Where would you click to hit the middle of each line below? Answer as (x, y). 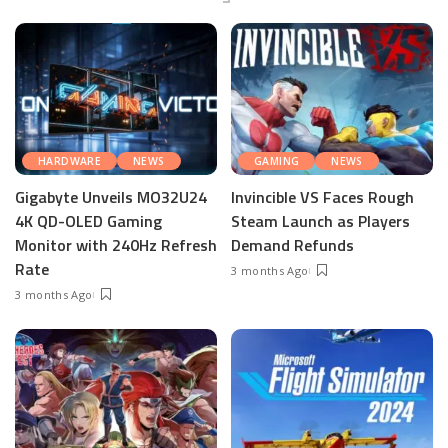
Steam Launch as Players (320, 220)
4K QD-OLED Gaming (88, 220)
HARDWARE (70, 160)
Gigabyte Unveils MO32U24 (111, 196)
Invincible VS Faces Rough (322, 196)
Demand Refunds (292, 244)
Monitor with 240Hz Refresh (116, 244)
